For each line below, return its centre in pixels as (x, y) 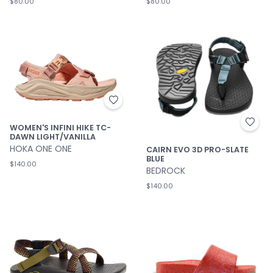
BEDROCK (166, 171)
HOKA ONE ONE (41, 148)
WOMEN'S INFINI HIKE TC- (60, 127)
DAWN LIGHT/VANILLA (53, 136)
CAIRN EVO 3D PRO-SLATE (197, 150)
